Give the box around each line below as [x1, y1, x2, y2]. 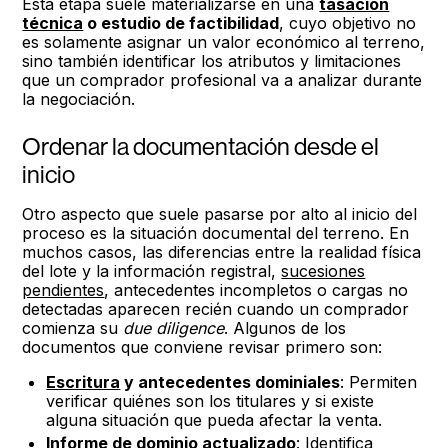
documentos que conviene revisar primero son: [22, 337, 383, 357]
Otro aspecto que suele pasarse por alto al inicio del [22, 204, 418, 224]
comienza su [22, 318, 124, 338]
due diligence [123, 318, 225, 338]
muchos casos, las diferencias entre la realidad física [22, 242, 422, 262]
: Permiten [340, 372, 418, 392]
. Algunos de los [224, 318, 347, 338]
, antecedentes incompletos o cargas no [104, 280, 409, 300]
